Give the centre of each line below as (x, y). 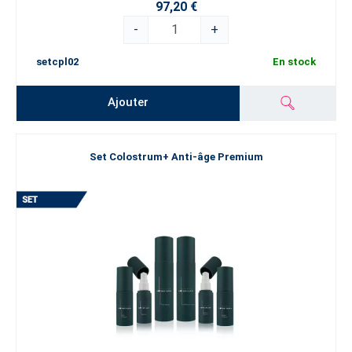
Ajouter (128, 103)
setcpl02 (57, 61)
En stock (294, 61)
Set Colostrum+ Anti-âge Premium (176, 157)
